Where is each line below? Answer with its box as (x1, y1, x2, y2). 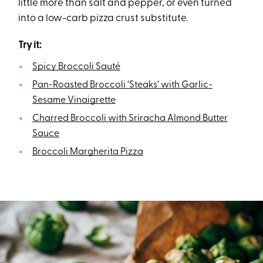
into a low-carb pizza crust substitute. (18, 14, 188, 24)
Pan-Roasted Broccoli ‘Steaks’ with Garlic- (32, 80, 213, 90)
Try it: (18, 41, 42, 51)
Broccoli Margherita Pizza (32, 147, 143, 157)
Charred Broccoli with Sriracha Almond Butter (32, 114, 228, 124)
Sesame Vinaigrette (32, 96, 116, 106)
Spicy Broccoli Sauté (32, 62, 120, 72)
